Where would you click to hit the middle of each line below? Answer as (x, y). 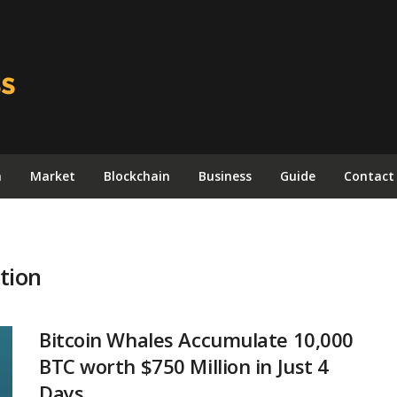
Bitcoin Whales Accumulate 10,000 (196, 339)
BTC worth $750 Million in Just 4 (184, 366)
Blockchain (137, 176)
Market (53, 176)
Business (225, 176)
